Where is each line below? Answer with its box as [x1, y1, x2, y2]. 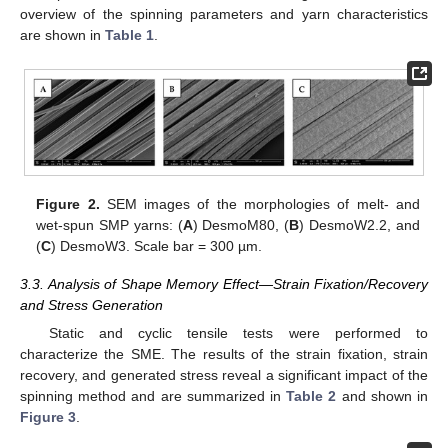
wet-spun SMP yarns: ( [36, 216, 183, 233]
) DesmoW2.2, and [299, 216, 420, 233]
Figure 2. [36, 195, 100, 212]
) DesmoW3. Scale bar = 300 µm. [51, 237, 263, 254]
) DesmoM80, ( [192, 216, 290, 233]
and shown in [336, 387, 429, 404]
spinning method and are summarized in [20, 387, 287, 404]
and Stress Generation [20, 296, 163, 313]
